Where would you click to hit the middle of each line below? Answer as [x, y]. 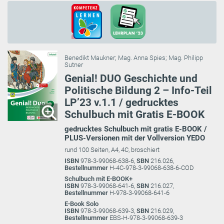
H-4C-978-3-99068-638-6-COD [152, 167]
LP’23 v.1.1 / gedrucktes [121, 102]
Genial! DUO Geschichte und [131, 78]
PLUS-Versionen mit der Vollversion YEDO [135, 138]
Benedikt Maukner [90, 57]
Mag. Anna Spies [142, 57]
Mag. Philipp [186, 57]
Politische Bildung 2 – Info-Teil [138, 90]
